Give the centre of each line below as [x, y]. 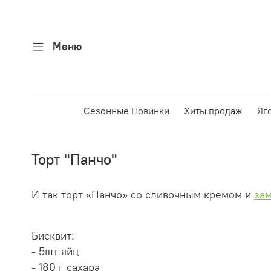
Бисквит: [53, 236]
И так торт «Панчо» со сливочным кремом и [141, 195]
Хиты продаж [213, 111]
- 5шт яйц [55, 252]
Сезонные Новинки [126, 111]
